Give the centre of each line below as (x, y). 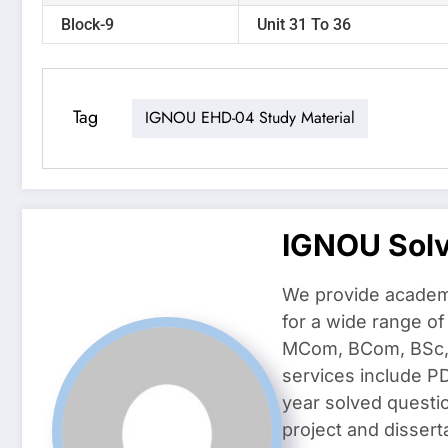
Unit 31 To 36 (304, 24)
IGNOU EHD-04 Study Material (250, 118)
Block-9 (87, 24)
